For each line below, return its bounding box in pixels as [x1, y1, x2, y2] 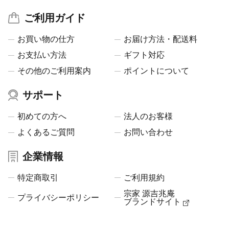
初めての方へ [17, 112, 67, 121]
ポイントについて [124, 66, 189, 76]
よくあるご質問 [17, 128, 75, 137]
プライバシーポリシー [17, 193, 100, 202]
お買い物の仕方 [17, 35, 75, 44]
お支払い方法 [17, 51, 67, 60]
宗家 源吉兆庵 [124, 189, 175, 198]
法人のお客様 [124, 112, 173, 121]
